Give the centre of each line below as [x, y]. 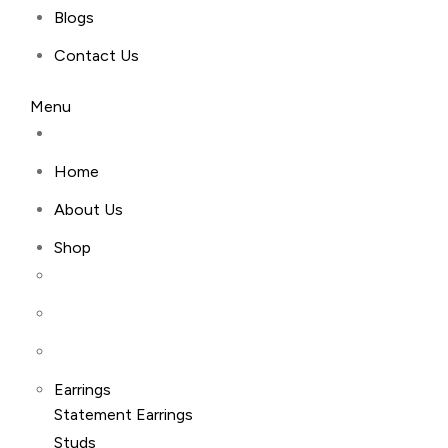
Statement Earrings [123, 414]
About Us [88, 209]
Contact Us [96, 55]
